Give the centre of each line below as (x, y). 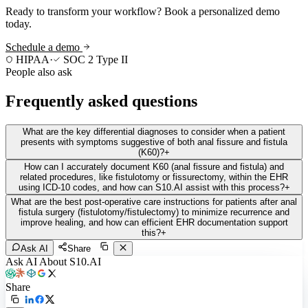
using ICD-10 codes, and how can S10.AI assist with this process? (151, 187)
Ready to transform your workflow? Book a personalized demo (143, 11)
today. (19, 23)
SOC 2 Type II (94, 59)
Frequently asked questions (101, 101)
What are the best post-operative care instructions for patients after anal (154, 201)
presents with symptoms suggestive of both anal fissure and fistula (154, 142)
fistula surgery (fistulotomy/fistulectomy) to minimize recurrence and (154, 212)
